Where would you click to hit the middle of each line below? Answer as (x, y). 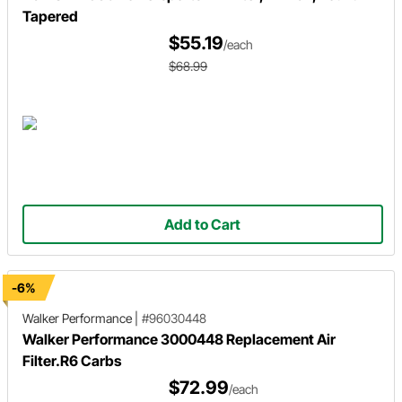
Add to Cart (203, 224)
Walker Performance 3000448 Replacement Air (179, 339)
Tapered (50, 16)
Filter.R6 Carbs (72, 360)
